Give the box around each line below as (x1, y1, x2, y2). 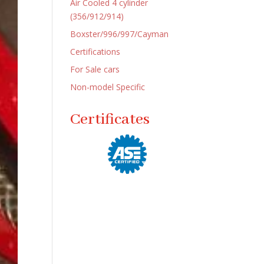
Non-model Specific (70, 81, 146, 93)
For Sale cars (70, 64, 120, 75)
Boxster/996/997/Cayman (70, 28, 169, 39)
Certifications (70, 46, 121, 57)
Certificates (70, 110, 150, 130)
